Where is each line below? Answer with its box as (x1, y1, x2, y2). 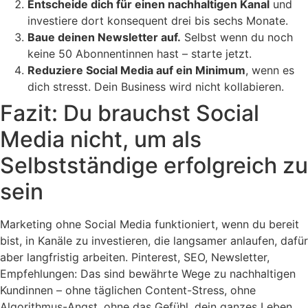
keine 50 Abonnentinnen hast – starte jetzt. (27, 47, 252, 61)
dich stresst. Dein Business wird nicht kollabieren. (27, 80, 284, 94)
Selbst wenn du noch (181, 30, 293, 45)
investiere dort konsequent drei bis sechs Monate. (27, 14, 288, 28)
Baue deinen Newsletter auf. (27, 30, 181, 45)
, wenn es (245, 63, 294, 78)
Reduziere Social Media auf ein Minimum (27, 63, 245, 78)
